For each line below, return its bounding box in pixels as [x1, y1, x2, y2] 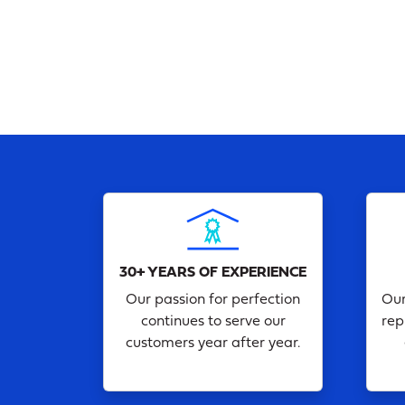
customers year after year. [126, 335, 300, 351]
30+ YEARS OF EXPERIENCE [119, 265, 306, 280]
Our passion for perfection [126, 292, 300, 307]
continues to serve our [140, 314, 286, 329]
